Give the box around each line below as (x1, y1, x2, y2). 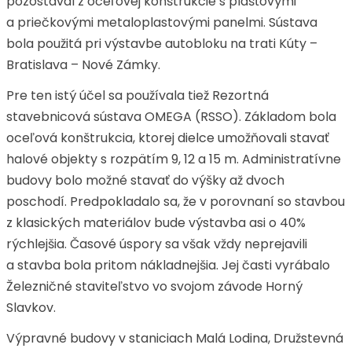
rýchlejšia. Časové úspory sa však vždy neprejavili (6, 235, 307, 253)
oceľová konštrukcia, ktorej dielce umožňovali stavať (6, 129, 329, 147)
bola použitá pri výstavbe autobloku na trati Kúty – (6, 35, 317, 53)
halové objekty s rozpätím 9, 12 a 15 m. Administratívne (6, 150, 341, 168)
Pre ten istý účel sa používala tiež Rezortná (6, 86, 269, 104)
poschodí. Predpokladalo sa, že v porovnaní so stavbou (6, 192, 345, 211)
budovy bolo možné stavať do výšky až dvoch (6, 171, 284, 189)
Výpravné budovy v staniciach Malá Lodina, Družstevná (6, 329, 343, 347)
